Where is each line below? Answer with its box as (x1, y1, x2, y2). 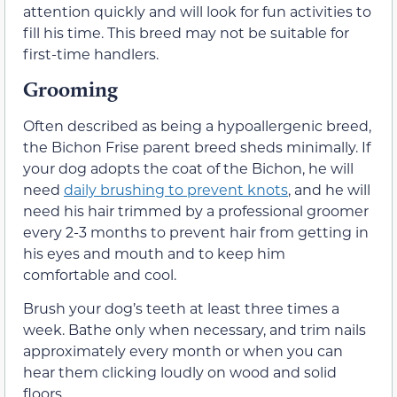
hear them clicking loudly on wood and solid (23, 362, 337, 382)
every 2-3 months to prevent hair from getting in (23, 222, 369, 241)
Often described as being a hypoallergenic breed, (23, 115, 371, 135)
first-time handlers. (23, 43, 159, 63)
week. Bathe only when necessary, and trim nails (23, 320, 366, 339)
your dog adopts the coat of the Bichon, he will (23, 158, 354, 177)
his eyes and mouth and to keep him (23, 243, 285, 262)
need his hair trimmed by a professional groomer (23, 200, 369, 220)
